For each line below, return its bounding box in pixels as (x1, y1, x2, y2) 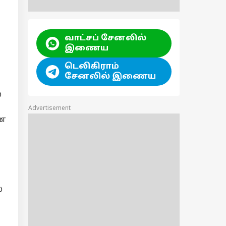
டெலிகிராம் (65, 62, 119, 72)
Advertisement (28, 105, 71, 112)
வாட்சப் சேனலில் (65, 33, 146, 43)
